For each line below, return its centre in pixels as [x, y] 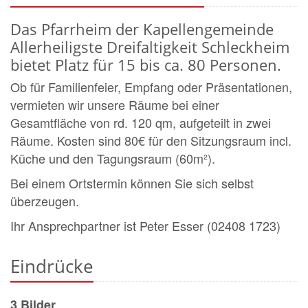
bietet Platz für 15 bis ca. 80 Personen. [146, 65]
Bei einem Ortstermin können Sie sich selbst [132, 183]
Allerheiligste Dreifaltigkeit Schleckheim [150, 47]
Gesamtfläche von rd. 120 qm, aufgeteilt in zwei [141, 122]
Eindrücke [52, 266]
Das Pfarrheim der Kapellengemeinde [142, 29]
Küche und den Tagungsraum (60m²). [113, 158]
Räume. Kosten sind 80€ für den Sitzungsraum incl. [151, 140]
